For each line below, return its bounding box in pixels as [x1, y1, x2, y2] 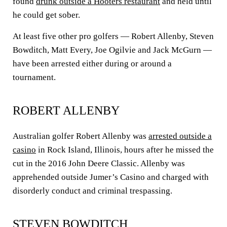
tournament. [13, 72, 56, 82]
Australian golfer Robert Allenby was [13, 131, 148, 141]
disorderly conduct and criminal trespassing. [13, 186, 172, 196]
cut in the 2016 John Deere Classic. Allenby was [13, 159, 185, 168]
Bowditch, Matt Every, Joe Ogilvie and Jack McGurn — [13, 45, 212, 55]
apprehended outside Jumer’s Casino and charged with [13, 172, 209, 182]
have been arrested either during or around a [13, 59, 172, 68]
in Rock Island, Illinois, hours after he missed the [36, 145, 214, 155]
